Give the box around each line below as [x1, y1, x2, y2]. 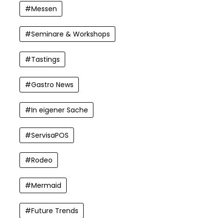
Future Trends [31, 206, 78, 216]
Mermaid [31, 181, 61, 191]
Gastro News [31, 79, 73, 90]
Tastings [31, 54, 60, 64]
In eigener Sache [31, 105, 88, 115]
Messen [31, 4, 57, 14]
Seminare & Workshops [31, 29, 110, 39]
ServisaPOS [31, 130, 69, 140]
